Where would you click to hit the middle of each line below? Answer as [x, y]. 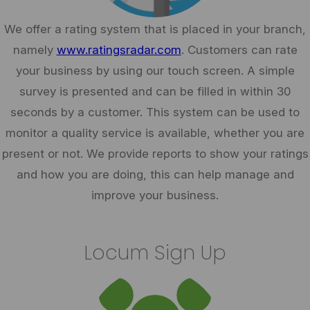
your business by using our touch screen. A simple [155, 71]
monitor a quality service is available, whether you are [155, 133]
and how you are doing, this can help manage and [155, 174]
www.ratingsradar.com [119, 50]
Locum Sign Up [155, 253]
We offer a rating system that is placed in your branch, [155, 29]
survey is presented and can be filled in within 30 [155, 91]
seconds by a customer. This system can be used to [155, 112]
